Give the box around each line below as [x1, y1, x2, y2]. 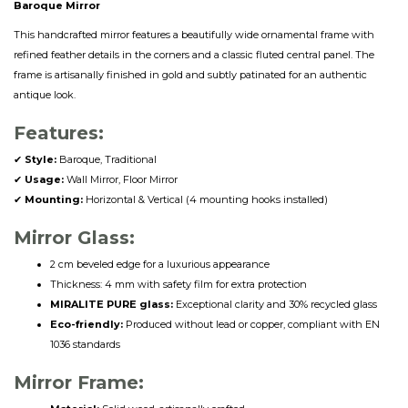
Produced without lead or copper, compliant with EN [123, 318, 380, 331]
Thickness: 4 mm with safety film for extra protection [50, 278, 307, 291]
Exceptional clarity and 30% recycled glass [173, 298, 377, 311]
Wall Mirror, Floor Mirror [64, 173, 178, 187]
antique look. [14, 88, 76, 102]
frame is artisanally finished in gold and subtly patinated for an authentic [14, 68, 367, 82]
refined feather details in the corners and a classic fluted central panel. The [14, 48, 374, 62]
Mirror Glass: [14, 227, 135, 250]
